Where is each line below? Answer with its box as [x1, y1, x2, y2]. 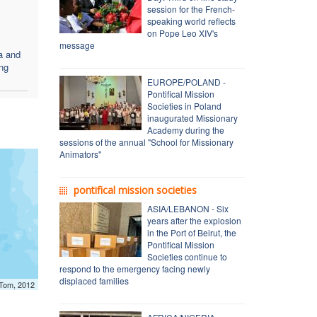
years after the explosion [146, 214, 241, 226]
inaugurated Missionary [146, 111, 238, 124]
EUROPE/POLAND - [146, 75, 226, 88]
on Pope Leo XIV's [146, 26, 218, 39]
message [59, 38, 95, 51]
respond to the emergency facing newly [59, 262, 210, 275]
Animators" [59, 147, 101, 160]
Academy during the [146, 123, 224, 136]
